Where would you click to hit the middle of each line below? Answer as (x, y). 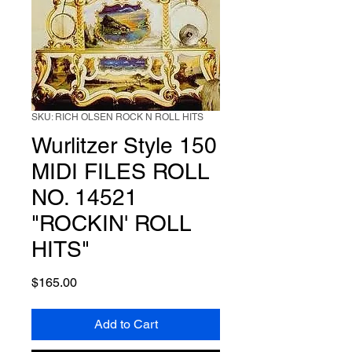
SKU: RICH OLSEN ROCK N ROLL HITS (117, 117)
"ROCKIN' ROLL (112, 223)
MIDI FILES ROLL (121, 171)
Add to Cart (126, 324)
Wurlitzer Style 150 (124, 145)
